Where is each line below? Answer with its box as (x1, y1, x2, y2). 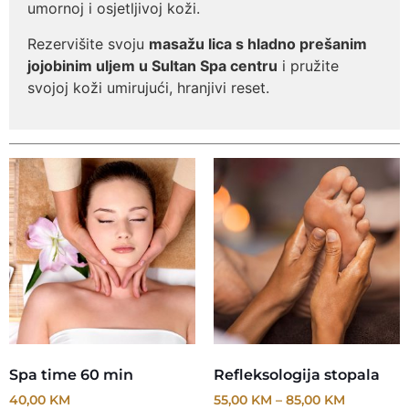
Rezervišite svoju (27, 34, 149, 53)
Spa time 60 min (9, 366, 133, 384)
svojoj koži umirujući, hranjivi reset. (27, 78, 269, 97)
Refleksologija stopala (214, 366, 380, 384)
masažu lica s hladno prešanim (149, 34, 367, 53)
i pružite (278, 56, 339, 75)
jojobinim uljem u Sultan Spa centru (27, 56, 278, 75)
